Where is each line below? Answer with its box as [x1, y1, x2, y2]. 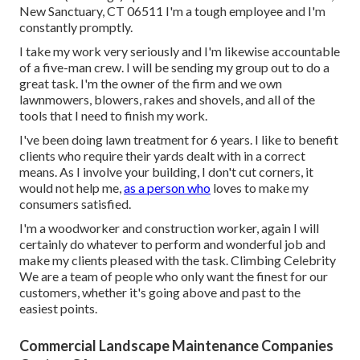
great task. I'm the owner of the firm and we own [19, 76, 282, 92]
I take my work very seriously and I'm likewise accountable [19, 43, 340, 59]
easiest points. [19, 301, 97, 317]
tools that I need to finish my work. [19, 108, 207, 124]
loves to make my [211, 180, 309, 196]
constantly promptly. [19, 19, 133, 35]
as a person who [124, 180, 211, 196]
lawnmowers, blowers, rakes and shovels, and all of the [19, 92, 315, 108]
